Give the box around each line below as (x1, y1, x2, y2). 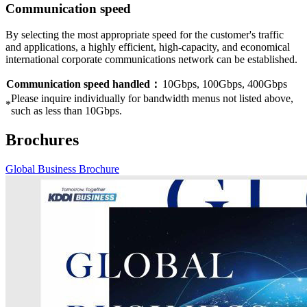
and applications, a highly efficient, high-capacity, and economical (5, 41, 290, 53)
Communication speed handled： (6, 78, 161, 90)
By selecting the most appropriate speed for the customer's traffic (5, 29, 284, 41)
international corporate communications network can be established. (5, 53, 297, 66)
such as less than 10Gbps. (11, 105, 122, 117)
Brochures (5, 131, 79, 149)
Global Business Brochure (5, 163, 119, 175)
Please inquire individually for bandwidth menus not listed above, (11, 93, 293, 105)
